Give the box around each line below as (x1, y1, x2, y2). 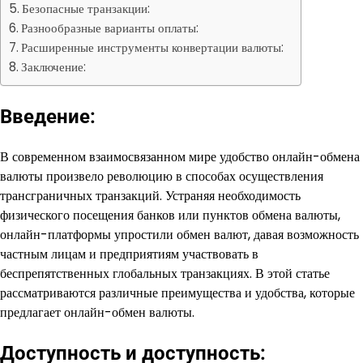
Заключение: (21, 58, 87, 76)
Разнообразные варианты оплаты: (21, 19, 199, 37)
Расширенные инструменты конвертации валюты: (21, 39, 284, 57)
